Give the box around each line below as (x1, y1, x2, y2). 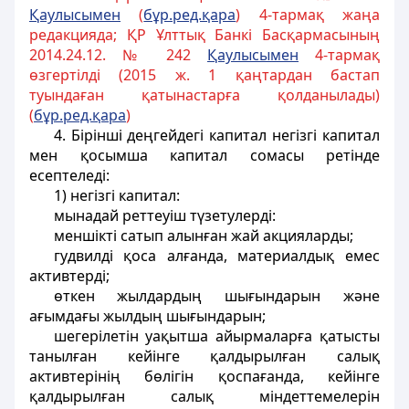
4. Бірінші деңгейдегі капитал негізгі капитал (53, 125, 380, 145)
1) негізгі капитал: (53, 185, 180, 205)
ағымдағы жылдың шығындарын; (29, 306, 266, 326)
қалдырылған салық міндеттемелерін (29, 386, 380, 406)
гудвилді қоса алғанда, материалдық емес (53, 246, 380, 266)
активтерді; (29, 266, 110, 286)
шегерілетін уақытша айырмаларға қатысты (53, 326, 380, 346)
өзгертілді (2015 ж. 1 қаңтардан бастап (29, 65, 380, 85)
